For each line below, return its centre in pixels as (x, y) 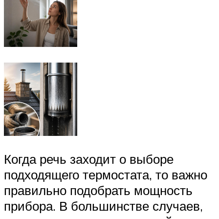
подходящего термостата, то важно (106, 175)
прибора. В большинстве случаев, (103, 206)
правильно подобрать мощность (98, 190)
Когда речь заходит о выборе (89, 159)
